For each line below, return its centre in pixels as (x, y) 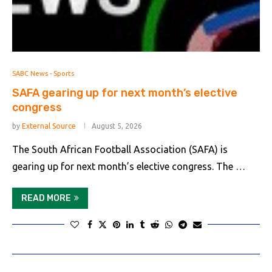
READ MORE (46, 198)
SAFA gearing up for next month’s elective (125, 93)
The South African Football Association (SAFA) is (120, 149)
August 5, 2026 (117, 126)
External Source (49, 126)
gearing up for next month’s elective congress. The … (129, 166)
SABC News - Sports (43, 73)
